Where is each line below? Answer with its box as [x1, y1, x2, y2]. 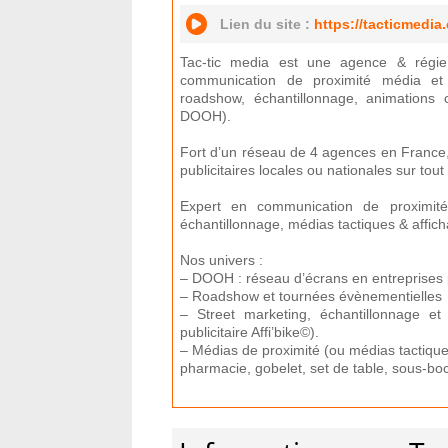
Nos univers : [180, 252, 263, 268]
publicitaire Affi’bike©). [180, 324, 319, 340]
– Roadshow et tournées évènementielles [180, 288, 442, 304]
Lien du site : [220, 16, 314, 32]
